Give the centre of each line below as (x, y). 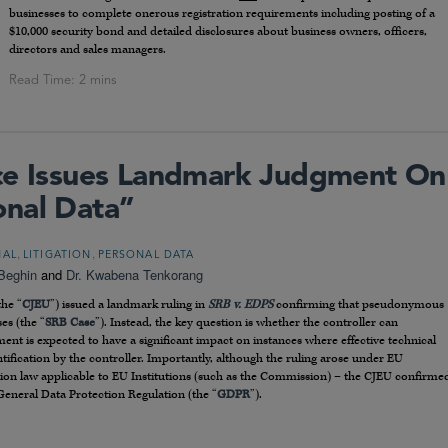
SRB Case (70, 323)
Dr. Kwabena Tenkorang (134, 275)
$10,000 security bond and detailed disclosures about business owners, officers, (218, 32)
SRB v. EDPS (240, 305)
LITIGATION (57, 256)
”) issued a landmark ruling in (129, 305)
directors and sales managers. (87, 50)
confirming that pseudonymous (358, 305)
